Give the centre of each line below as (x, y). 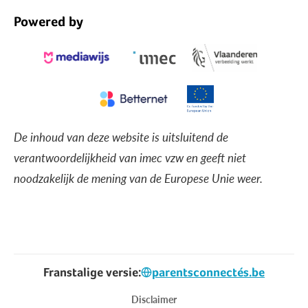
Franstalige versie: (92, 272)
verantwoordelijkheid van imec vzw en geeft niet (130, 158)
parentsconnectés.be (208, 272)
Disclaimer (154, 299)
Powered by (48, 22)
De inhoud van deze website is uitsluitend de (121, 137)
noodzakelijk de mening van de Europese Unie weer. (138, 178)
